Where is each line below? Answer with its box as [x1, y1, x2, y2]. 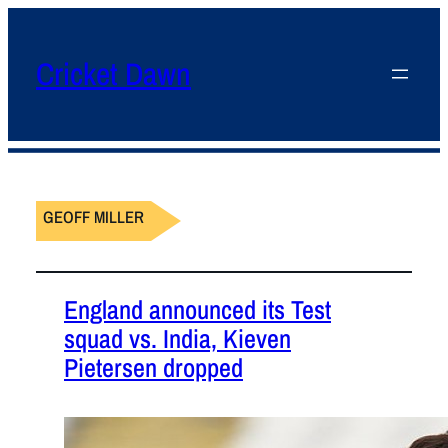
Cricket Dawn [36, 52, 191, 95]
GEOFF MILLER [43, 206, 145, 229]
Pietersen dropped [64, 349, 243, 385]
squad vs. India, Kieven [64, 320, 291, 356]
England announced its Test [64, 291, 331, 327]
